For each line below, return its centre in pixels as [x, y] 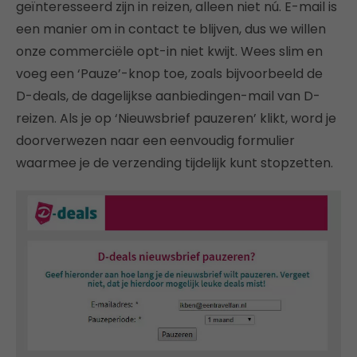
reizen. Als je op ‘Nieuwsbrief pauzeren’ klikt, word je [176, 119]
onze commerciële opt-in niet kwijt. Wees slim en [169, 52]
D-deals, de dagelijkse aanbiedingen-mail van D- [168, 96]
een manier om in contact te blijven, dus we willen [171, 29]
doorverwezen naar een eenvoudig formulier [155, 141]
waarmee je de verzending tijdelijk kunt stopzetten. [175, 163]
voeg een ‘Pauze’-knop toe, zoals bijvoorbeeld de [169, 74]
